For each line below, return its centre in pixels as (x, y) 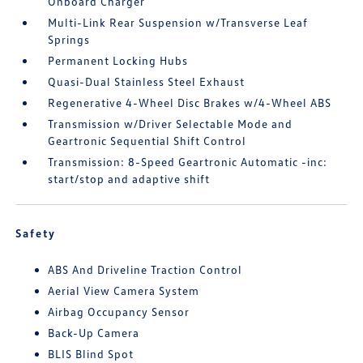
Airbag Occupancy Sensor (119, 312)
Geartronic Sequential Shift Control (147, 141)
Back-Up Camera (94, 333)
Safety (36, 233)
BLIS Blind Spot (91, 354)
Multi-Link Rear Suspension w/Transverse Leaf (178, 23)
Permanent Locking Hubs (118, 61)
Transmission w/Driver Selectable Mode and (171, 124)
